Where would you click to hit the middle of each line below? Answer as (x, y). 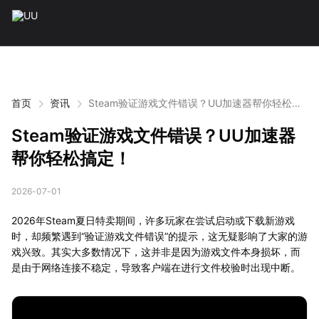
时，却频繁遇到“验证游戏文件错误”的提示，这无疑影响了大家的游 (159, 236)
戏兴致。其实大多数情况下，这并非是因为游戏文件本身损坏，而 (156, 252)
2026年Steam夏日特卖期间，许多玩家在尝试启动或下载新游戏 (153, 220)
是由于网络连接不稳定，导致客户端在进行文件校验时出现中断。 (156, 267)
